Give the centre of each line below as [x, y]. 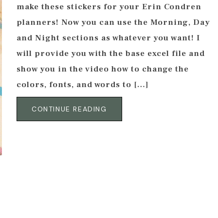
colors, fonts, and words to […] [83, 84]
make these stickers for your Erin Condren [109, 7]
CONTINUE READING [69, 109]
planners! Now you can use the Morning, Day [113, 22]
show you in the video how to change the [103, 69]
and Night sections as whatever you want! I [108, 38]
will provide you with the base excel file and [111, 53]
